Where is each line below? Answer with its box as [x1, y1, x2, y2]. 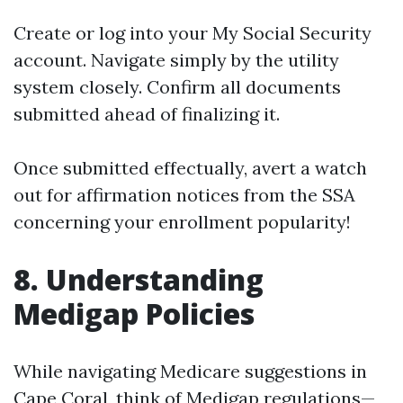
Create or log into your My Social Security [13, 22, 372, 44]
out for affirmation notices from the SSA [13, 184, 355, 206]
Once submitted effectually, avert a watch [13, 157, 367, 179]
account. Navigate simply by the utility [13, 49, 339, 71]
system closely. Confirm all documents [13, 76, 341, 98]
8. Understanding [13, 260, 264, 299]
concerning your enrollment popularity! [13, 210, 351, 233]
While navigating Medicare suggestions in [13, 360, 367, 382]
